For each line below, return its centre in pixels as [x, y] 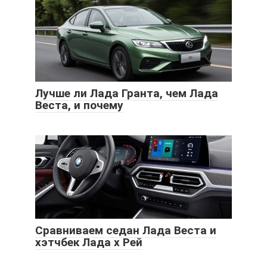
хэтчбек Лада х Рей [89, 242]
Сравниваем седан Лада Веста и [126, 230]
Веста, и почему [79, 105]
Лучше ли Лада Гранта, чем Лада [127, 93]
